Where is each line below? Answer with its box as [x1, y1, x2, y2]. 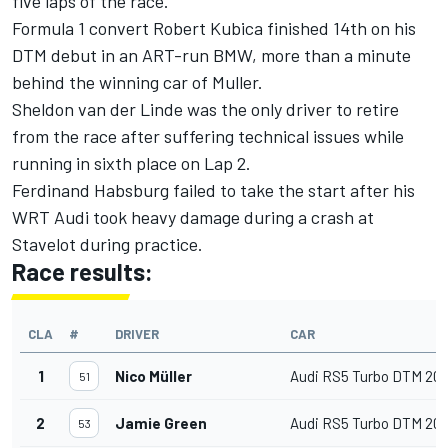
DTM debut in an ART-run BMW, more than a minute [12, 44, 411, 66]
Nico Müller [115, 367, 192, 385]
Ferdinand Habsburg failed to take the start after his [12, 179, 415, 201]
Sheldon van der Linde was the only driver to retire [12, 98, 399, 120]
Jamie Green [115, 414, 207, 432]
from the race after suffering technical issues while [12, 125, 404, 147]
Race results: [12, 257, 153, 286]
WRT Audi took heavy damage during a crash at [12, 206, 374, 228]
